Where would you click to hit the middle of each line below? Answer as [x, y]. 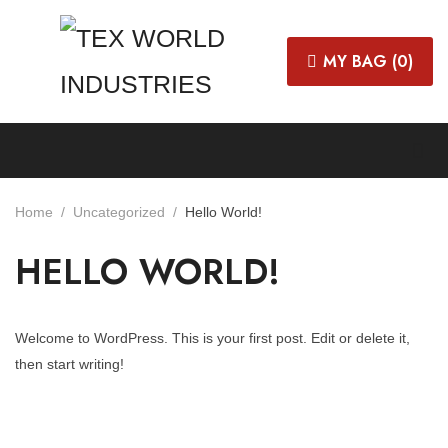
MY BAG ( [360, 61]
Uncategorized [119, 212]
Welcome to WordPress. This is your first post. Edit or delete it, [212, 338]
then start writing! [69, 364]
